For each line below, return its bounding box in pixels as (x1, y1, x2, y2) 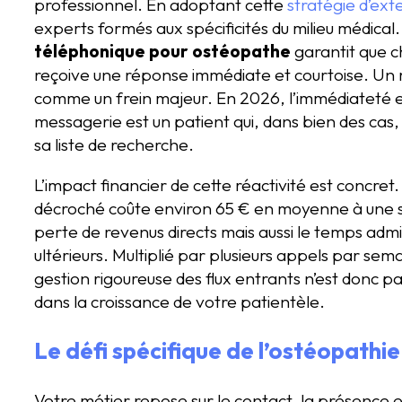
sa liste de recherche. (34, 133, 194, 155)
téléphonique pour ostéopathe (34, 39, 291, 62)
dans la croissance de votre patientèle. (34, 290, 325, 312)
